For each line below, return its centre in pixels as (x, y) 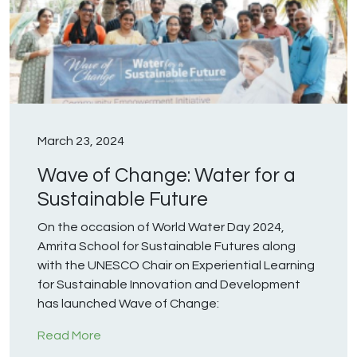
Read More (69, 336)
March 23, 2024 (81, 141)
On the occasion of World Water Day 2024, (161, 228)
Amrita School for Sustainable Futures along (167, 247)
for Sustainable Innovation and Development (169, 285)
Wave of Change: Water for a (167, 176)
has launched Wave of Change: (131, 304)
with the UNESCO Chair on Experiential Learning (176, 266)
